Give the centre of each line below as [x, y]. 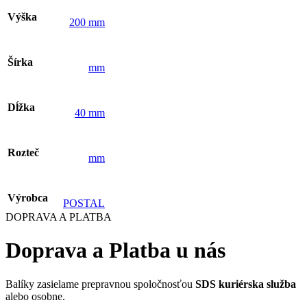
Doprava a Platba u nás [115, 250]
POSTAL [84, 204]
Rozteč [23, 153]
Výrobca [28, 198]
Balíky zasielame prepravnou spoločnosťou [100, 284]
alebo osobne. [37, 296]
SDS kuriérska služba [246, 284]
